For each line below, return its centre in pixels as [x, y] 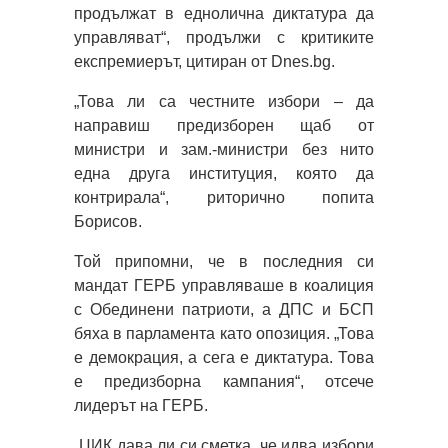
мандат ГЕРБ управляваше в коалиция [224, 285]
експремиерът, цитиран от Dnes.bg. [204, 61]
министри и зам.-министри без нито [224, 149]
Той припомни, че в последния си [224, 261]
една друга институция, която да [224, 173]
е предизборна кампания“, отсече [224, 381]
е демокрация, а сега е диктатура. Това [224, 357]
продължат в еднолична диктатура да [224, 13]
